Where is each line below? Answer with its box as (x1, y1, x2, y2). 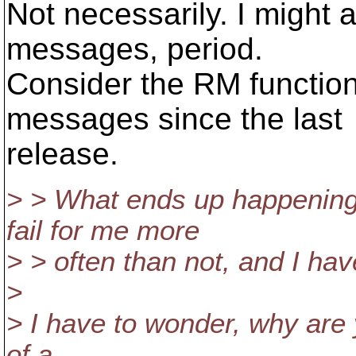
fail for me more (6, 215, 199, 246)
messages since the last (6, 102, 342, 136)
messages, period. (6, 32, 263, 66)
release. (6, 137, 118, 171)
